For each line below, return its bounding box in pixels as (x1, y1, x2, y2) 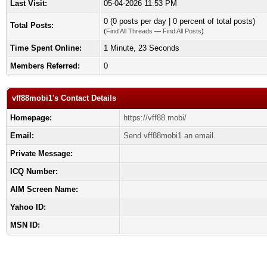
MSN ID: (10, 221, 40, 229)
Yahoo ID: (10, 203, 46, 212)
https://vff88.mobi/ (123, 113, 187, 122)
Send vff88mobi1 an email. (123, 131, 216, 140)
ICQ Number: (10, 167, 58, 176)
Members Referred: (10, 61, 80, 70)
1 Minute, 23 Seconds (104, 44, 179, 52)
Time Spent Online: (10, 44, 82, 52)
